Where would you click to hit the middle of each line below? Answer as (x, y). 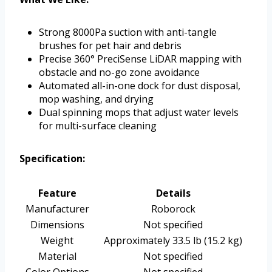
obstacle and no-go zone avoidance (119, 73)
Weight (57, 241)
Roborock (173, 209)
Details (173, 193)
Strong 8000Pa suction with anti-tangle (128, 32)
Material (57, 257)
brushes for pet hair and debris (110, 46)
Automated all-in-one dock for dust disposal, (140, 86)
